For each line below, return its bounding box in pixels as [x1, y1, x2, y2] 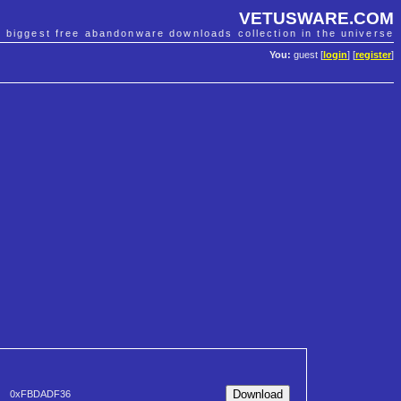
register [355, 49, 391, 61]
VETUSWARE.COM [239, 8, 394, 28]
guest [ [291, 49, 323, 61]
